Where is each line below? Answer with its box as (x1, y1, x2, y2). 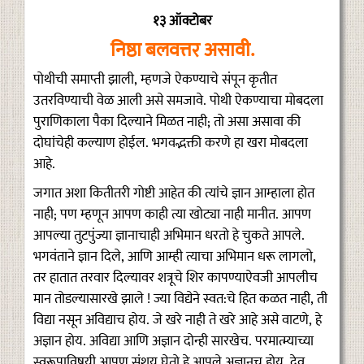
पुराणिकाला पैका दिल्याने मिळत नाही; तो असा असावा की (33, 110, 301, 134)
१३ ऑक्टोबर (152, 10, 212, 33)
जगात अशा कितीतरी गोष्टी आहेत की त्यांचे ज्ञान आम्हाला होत (33, 182, 314, 206)
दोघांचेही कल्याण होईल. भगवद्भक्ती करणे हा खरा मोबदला (33, 132, 308, 155)
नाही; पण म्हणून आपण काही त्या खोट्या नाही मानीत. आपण (33, 203, 311, 227)
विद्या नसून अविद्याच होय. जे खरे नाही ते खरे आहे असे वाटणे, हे (33, 309, 322, 332)
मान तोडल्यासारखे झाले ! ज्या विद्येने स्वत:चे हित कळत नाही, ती (33, 288, 327, 311)
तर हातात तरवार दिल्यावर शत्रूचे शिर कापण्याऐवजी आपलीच (33, 266, 318, 290)
